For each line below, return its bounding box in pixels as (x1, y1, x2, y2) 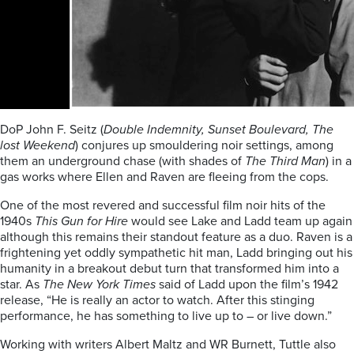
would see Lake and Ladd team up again (128, 213, 352, 229)
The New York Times (43, 277, 156, 292)
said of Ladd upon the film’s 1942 (156, 277, 338, 292)
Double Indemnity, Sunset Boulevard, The (104, 122, 333, 137)
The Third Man (245, 153, 326, 169)
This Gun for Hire (35, 213, 128, 229)
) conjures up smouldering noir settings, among (75, 137, 333, 153)
